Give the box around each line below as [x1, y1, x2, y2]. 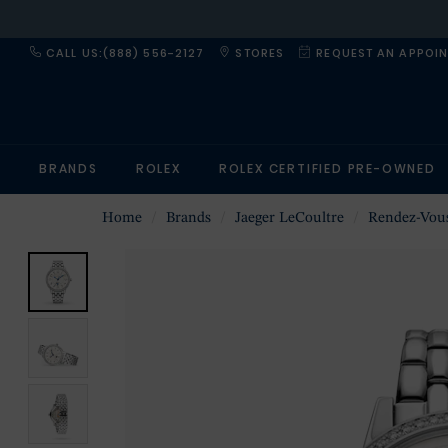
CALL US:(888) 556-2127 [42, 45, 205, 61]
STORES [231, 45, 285, 61]
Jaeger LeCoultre [235, 211, 344, 226]
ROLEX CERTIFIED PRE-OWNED [218, 160, 436, 177]
